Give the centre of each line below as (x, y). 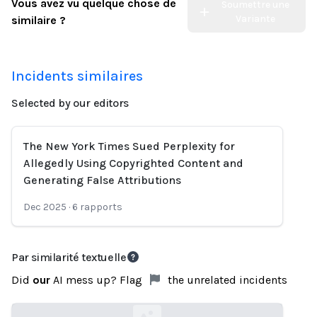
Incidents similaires (77, 76)
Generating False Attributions (102, 180)
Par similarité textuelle (69, 257)
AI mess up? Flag (98, 280)
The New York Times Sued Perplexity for (129, 146)
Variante (256, 19)
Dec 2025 (45, 207)
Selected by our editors (70, 103)
